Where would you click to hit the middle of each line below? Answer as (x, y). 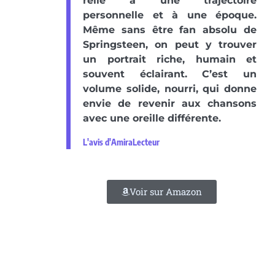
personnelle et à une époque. (170, 15)
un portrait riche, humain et (170, 60)
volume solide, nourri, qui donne (170, 89)
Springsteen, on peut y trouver (170, 45)
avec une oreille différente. (152, 118)
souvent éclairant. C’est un (170, 74)
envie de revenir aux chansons (170, 104)
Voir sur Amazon (165, 192)
